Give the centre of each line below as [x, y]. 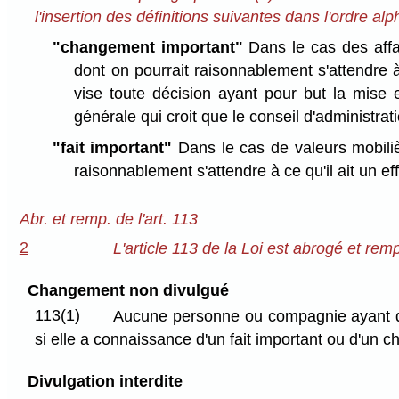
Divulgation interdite [105, 382]
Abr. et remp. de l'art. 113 [108, 220]
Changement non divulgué [128, 291]
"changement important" [147, 48]
